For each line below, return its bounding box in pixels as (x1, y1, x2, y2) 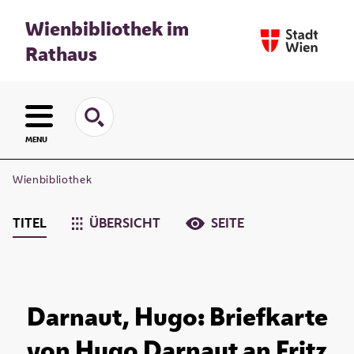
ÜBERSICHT (89, 214, 161, 232)
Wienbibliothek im (25, 15, 189, 41)
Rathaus (25, 40, 97, 66)
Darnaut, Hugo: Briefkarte (26, 299, 328, 333)
